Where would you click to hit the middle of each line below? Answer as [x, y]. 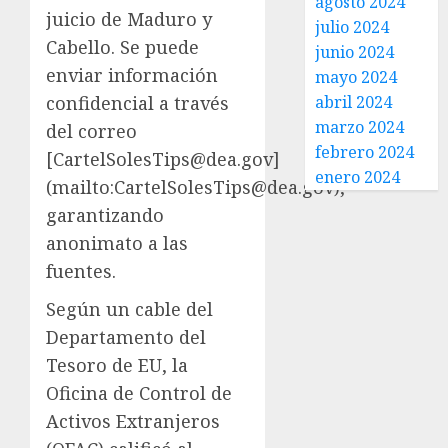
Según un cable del [129, 309]
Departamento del [126, 337]
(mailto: [80, 187]
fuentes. [81, 271]
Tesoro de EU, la [117, 365]
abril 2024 [354, 102]
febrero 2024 [365, 152]
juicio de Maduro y [129, 19]
